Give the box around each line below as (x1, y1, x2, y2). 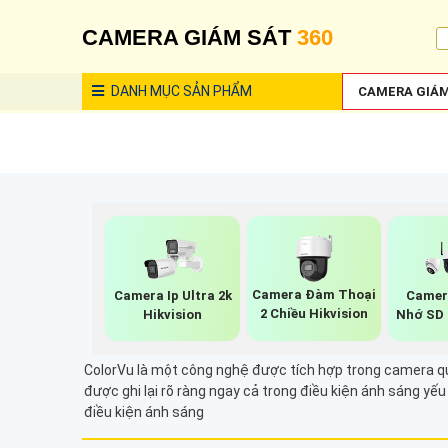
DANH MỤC (108, 83, 180, 99)
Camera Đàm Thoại (251, 287, 376, 303)
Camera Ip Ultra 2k (113, 287, 232, 303)
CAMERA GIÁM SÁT (82, 25, 297, 50)
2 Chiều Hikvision (259, 306, 368, 322)
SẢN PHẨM (180, 83, 252, 99)
